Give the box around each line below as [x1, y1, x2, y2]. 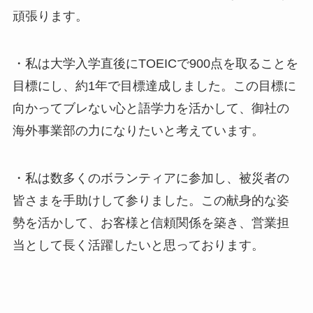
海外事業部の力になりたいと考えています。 [12, 123, 264, 138]
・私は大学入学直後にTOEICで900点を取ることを [12, 56, 298, 71]
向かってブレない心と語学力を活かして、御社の [12, 101, 289, 115]
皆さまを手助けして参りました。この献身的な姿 [12, 193, 289, 208]
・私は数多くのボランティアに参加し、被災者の [12, 170, 289, 185]
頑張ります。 [12, 9, 88, 24]
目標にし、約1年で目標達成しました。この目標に [12, 78, 296, 93]
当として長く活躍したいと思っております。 [12, 238, 264, 252]
